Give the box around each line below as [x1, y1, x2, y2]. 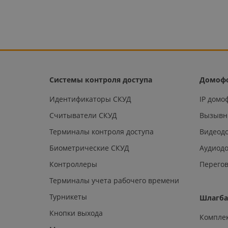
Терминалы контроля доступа [49, 126, 154, 136]
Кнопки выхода [49, 208, 103, 218]
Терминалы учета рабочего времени [49, 175, 179, 185]
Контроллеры [49, 159, 97, 169]
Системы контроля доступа [49, 74, 152, 84]
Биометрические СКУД [49, 142, 129, 153]
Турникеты [49, 191, 87, 202]
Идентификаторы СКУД [49, 94, 131, 104]
